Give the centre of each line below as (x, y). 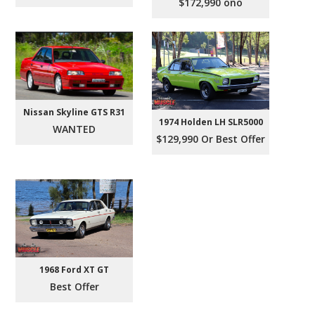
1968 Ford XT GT (75, 270)
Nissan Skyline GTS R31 (75, 112)
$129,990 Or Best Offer (211, 139)
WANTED (75, 129)
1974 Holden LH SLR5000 (211, 122)
